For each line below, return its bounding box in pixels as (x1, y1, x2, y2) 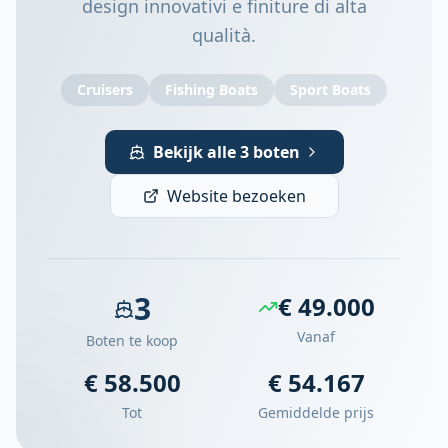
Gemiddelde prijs (258, 403, 374, 422)
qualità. (192, 23, 256, 47)
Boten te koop (86, 331, 178, 350)
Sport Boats (290, 80, 371, 99)
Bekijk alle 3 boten (152, 141, 300, 163)
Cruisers (77, 80, 133, 99)
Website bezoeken (166, 185, 306, 207)
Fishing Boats (165, 80, 258, 99)
